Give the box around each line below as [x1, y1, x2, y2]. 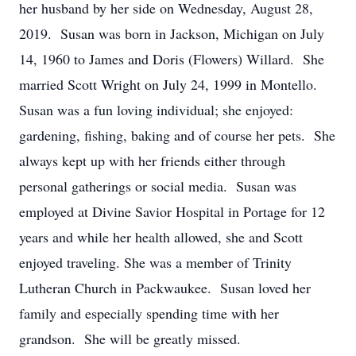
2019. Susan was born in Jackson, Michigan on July [19, 24, 324, 43]
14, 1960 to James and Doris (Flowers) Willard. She [19, 49, 324, 68]
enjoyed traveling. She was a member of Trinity [19, 253, 292, 272]
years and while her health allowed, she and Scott [19, 227, 303, 246]
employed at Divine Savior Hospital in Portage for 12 [19, 202, 325, 221]
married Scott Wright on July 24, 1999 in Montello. [19, 75, 322, 94]
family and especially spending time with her [19, 304, 279, 323]
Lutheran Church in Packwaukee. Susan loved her [19, 278, 311, 297]
